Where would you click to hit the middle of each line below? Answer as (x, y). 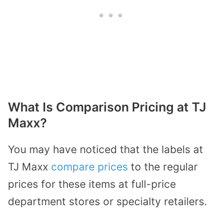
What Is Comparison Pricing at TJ (107, 107)
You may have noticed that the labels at (106, 149)
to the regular (163, 166)
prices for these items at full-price (92, 184)
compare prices (89, 166)
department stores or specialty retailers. (108, 201)
